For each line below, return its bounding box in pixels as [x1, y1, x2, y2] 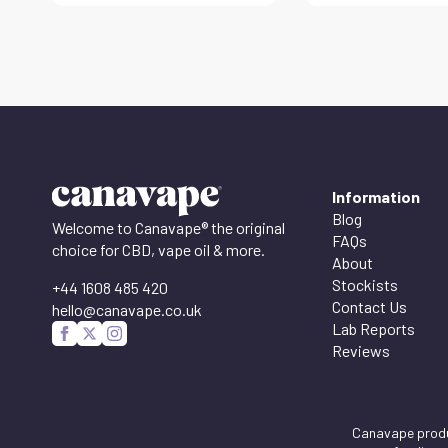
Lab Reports [332, 318, 415, 338]
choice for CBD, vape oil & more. [52, 239, 265, 259]
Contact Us [332, 296, 407, 316]
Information [332, 186, 420, 206]
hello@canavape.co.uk [52, 299, 202, 319]
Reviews [332, 340, 390, 360]
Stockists [332, 274, 398, 294]
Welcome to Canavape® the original [52, 217, 285, 237]
